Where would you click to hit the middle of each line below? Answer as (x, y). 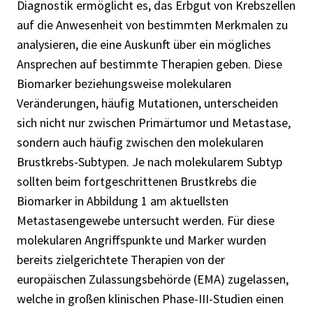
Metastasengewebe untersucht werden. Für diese (146, 220)
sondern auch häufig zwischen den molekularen (140, 142)
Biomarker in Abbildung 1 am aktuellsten (123, 201)
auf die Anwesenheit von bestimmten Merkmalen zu (152, 24)
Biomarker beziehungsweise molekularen (124, 83)
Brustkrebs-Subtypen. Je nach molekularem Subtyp (150, 161)
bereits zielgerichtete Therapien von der (121, 259)
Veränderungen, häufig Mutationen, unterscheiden (147, 103)
